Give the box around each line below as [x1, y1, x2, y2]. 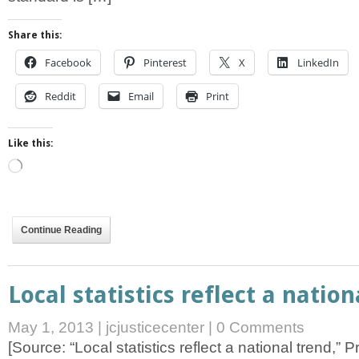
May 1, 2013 [8, 318, 98, 336]
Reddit [45, 88, 76, 103]
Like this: [8, 137, 53, 149]
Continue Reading [21, 224, 102, 236]
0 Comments [216, 318, 305, 336]
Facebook [45, 54, 91, 70]
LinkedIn [297, 54, 339, 70]
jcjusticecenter [106, 318, 204, 336]
